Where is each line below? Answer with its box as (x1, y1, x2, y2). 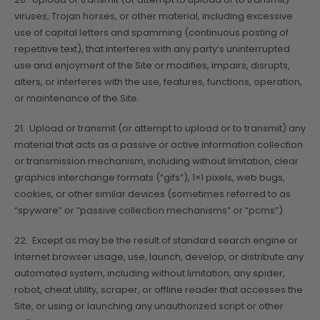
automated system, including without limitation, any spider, (14, 266, 285, 280)
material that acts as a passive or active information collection (14, 137, 303, 151)
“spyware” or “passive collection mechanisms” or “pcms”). (14, 203, 285, 217)
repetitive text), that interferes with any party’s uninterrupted (14, 42, 290, 56)
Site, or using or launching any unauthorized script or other (14, 299, 284, 313)
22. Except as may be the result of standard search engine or (14, 233, 298, 247)
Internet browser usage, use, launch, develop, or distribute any (14, 249, 304, 264)
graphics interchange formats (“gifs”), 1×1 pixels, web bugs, (14, 170, 285, 184)
